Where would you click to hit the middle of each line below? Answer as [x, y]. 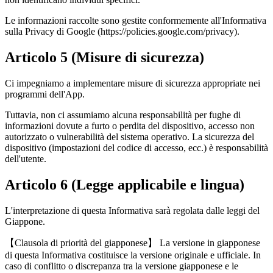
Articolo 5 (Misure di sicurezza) [105, 57]
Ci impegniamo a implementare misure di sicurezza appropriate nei [133, 83]
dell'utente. [26, 158]
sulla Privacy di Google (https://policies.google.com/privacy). [122, 31]
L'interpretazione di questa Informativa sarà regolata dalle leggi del [132, 210]
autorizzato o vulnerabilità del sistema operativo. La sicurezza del [129, 136]
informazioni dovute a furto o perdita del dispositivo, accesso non [130, 126]
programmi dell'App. [45, 94]
